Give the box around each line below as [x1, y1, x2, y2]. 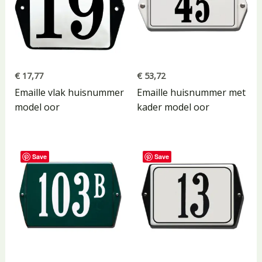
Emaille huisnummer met [137, 86, 246, 99]
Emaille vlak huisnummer [14, 86, 124, 99]
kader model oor [137, 101, 209, 114]
